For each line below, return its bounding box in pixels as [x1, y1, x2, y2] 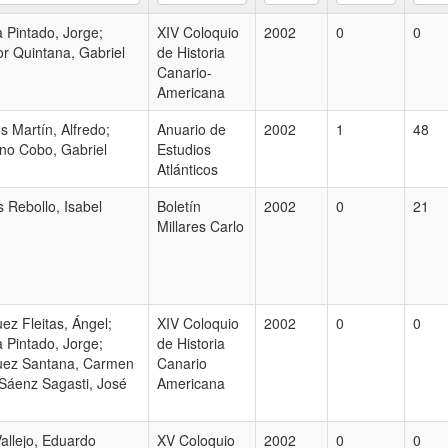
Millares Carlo [157, 216, 244, 236]
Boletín [157, 196, 201, 216]
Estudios [157, 139, 211, 159]
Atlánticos [157, 159, 218, 179]
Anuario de [157, 119, 226, 139]
